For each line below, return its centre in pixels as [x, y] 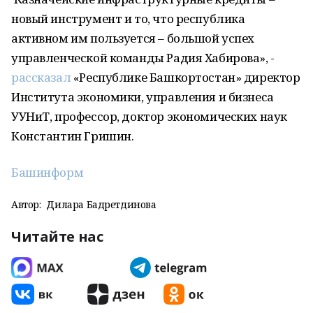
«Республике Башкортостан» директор [185, 77]
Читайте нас [57, 236]
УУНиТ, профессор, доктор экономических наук [149, 116]
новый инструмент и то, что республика [128, 19]
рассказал [41, 77]
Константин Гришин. [73, 136]
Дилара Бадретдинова [101, 204]
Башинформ [48, 172]
